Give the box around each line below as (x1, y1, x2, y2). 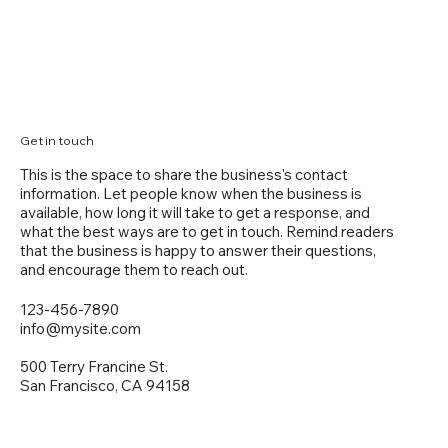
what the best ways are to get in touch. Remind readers (20, 222, 394, 242)
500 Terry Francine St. (20, 357, 168, 377)
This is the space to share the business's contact (20, 165, 348, 185)
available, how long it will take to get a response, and (20, 203, 370, 223)
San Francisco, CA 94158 (20, 376, 190, 396)
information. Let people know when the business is (20, 184, 362, 204)
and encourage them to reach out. (20, 260, 248, 280)
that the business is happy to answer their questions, (20, 241, 376, 261)
